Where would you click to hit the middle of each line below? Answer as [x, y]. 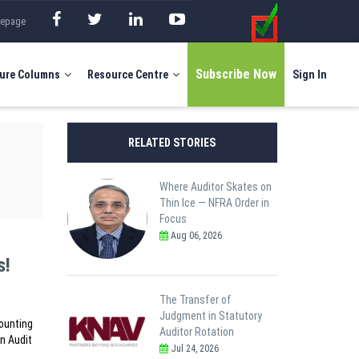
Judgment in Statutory [210, 315]
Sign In [310, 74]
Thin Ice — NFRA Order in [214, 202]
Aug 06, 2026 [195, 235]
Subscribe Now [236, 74]
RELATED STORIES [172, 142]
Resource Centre [128, 74]
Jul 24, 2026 [193, 348]
